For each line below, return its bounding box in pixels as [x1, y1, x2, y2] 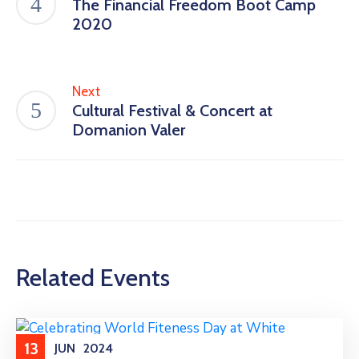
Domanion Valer [72, 119, 185, 139]
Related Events [16, 262, 170, 292]
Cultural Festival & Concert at [72, 100, 272, 120]
